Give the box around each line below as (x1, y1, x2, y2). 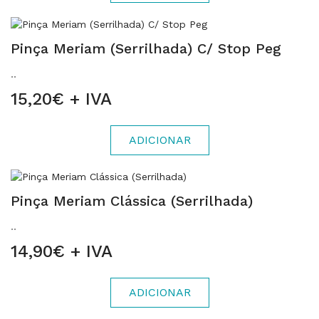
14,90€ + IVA (11, 241, 113, 261)
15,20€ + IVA (11, 89, 112, 109)
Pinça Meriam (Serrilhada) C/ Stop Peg (11, 40, 281, 57)
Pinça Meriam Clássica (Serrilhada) (11, 192, 253, 209)
